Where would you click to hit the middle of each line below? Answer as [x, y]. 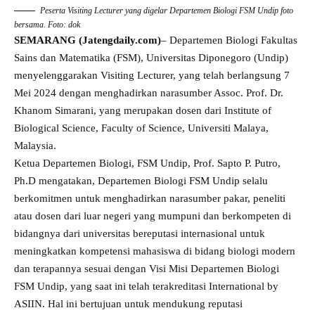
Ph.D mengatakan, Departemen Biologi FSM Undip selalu [141, 180]
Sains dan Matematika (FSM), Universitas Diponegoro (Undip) [151, 57]
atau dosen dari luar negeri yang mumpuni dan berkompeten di [153, 216]
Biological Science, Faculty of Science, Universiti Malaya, [141, 128]
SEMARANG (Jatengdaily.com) [88, 40]
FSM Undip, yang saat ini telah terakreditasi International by [146, 286]
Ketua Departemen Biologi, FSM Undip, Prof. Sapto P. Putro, [147, 163]
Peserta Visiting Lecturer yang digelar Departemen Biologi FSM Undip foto [167, 10]
